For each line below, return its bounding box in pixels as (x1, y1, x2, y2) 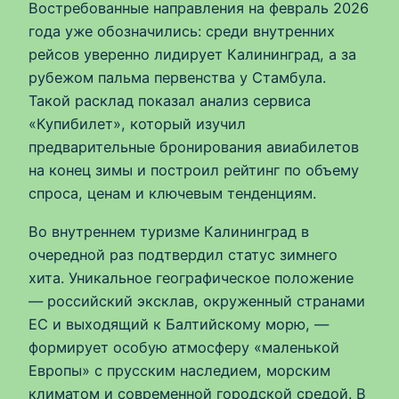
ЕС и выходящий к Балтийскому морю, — (28, 314, 329, 333)
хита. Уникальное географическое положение (28, 268, 354, 287)
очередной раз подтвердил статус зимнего (28, 245, 338, 264)
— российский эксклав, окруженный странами (28, 291, 365, 310)
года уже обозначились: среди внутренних (28, 22, 335, 41)
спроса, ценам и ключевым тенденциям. (28, 184, 316, 203)
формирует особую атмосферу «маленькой (28, 338, 339, 356)
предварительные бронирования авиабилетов (28, 138, 359, 157)
